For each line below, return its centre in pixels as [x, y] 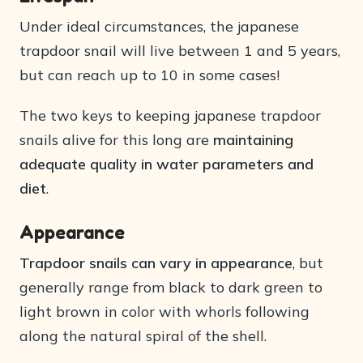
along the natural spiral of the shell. [143, 336]
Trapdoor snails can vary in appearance [156, 263]
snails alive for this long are [116, 140]
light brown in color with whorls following [164, 312]
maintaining [253, 140]
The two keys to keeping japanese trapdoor [170, 115]
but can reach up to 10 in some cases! [149, 75]
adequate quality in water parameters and [167, 164]
